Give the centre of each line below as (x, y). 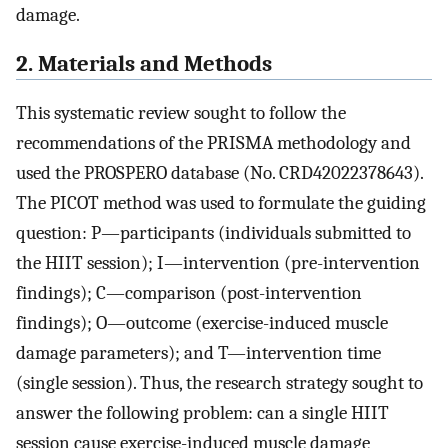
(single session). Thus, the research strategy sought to (219, 382)
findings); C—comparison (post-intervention (189, 292)
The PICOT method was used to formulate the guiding (221, 202)
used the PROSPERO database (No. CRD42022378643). (219, 172)
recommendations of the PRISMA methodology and (213, 142)
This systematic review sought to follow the (181, 112)
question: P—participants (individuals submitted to (213, 232)
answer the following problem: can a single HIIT (202, 412)
